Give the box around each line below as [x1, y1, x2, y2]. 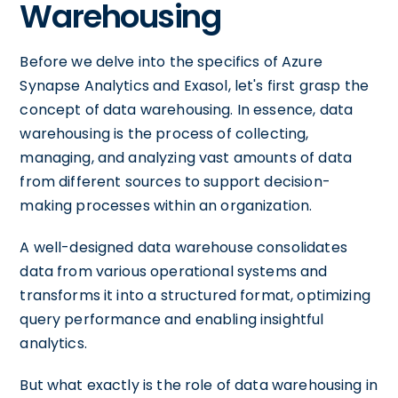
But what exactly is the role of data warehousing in [20, 375, 378, 395]
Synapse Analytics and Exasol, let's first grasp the [20, 76, 370, 96]
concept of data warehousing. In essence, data [20, 99, 354, 120]
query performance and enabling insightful [20, 309, 324, 330]
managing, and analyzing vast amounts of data [20, 147, 352, 168]
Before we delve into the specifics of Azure [20, 52, 322, 72]
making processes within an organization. [20, 195, 313, 216]
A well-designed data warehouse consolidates [20, 237, 347, 258]
